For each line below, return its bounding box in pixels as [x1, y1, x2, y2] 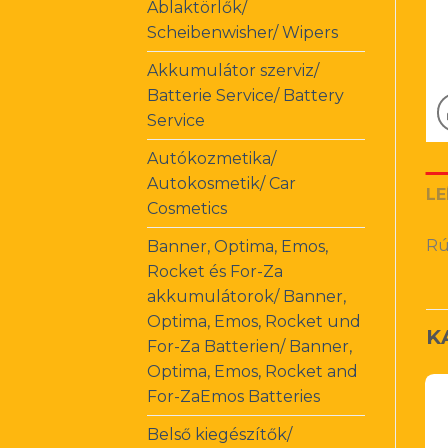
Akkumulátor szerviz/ [147, 60, 319, 80]
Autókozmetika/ [147, 148, 276, 168]
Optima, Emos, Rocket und [147, 311, 361, 331]
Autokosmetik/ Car [147, 173, 296, 193]
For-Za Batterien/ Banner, [147, 336, 352, 356]
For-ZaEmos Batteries [147, 386, 320, 406]
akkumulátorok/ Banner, [147, 286, 346, 306]
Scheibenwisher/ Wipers [147, 22, 338, 42]
